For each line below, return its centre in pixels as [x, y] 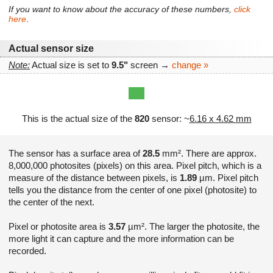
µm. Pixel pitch [228, 177]
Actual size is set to [71, 65]
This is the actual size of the [78, 118]
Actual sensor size [51, 49]
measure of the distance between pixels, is [94, 177]
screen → [150, 65]
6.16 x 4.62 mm [220, 118]
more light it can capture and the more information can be [121, 238]
